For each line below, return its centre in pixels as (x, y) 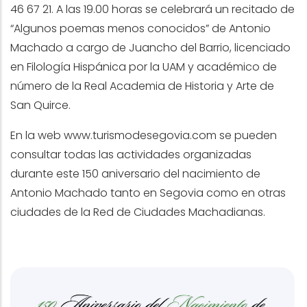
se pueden (247, 136)
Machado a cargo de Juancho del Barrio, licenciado (150, 48)
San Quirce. (42, 106)
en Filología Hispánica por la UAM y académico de (144, 67)
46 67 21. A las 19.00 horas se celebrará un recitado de (152, 10)
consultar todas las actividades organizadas (131, 155)
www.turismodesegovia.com (140, 136)
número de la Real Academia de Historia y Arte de (142, 86)
